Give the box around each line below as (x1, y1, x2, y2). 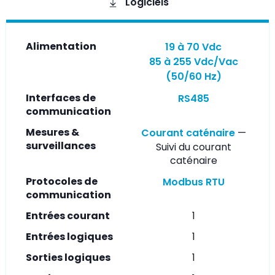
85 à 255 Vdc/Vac (149, 54, 238, 69)
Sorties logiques (26, 250, 110, 265)
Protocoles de (26, 174, 98, 188)
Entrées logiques (26, 229, 113, 244)
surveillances (26, 138, 96, 153)
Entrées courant (26, 208, 110, 223)
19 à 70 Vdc (165, 39, 222, 54)
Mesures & (26, 125, 79, 139)
